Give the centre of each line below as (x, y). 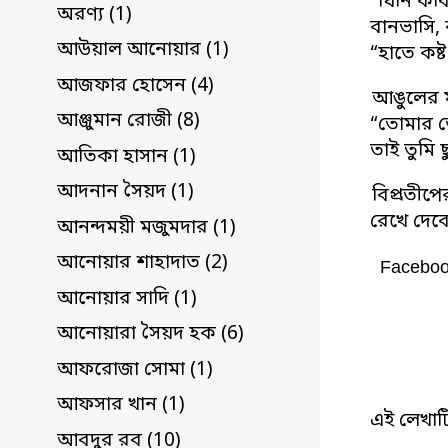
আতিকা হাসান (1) (126, 157)
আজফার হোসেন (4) (135, 86)
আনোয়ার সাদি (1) (127, 299)
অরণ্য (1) (94, 15)
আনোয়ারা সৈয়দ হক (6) (150, 335)
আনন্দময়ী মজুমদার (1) (146, 228)
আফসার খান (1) (121, 406)
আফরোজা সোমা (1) (135, 370)
